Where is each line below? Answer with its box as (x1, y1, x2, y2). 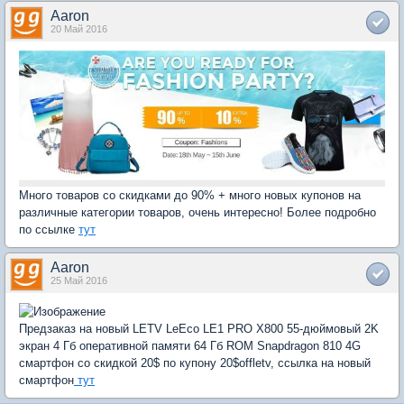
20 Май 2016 (50, 23, 107, 35)
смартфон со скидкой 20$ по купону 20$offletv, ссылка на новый (19, 355, 371, 370)
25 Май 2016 (50, 274, 107, 286)
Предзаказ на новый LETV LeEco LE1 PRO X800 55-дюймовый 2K (19, 321, 379, 335)
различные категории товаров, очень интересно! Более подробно (19, 205, 376, 219)
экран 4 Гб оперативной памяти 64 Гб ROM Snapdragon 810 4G (19, 338, 361, 353)
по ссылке (19, 222, 78, 236)
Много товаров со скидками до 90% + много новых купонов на (19, 188, 361, 202)
